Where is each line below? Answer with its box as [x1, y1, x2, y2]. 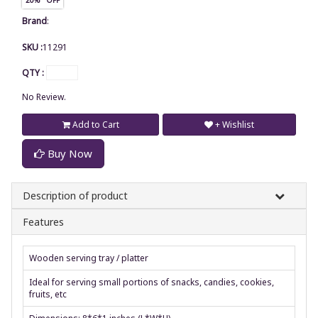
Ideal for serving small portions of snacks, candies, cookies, [29, 275, 274, 288]
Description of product [23, 188, 128, 202]
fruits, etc [29, 287, 67, 300]
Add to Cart [70, 118, 119, 131]
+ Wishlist [215, 118, 254, 131]
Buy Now [45, 146, 92, 160]
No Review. [22, 90, 66, 103]
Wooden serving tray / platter [29, 251, 148, 264]
